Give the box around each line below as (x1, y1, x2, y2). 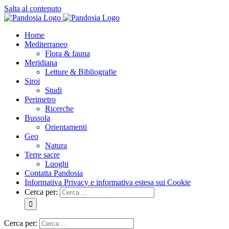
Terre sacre (25, 150, 60, 159)
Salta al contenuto (4, 4, 61, 13)
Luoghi (45, 159, 68, 168)
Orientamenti (45, 123, 87, 131)
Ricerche (45, 104, 74, 113)
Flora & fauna (45, 49, 90, 58)
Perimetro (25, 95, 56, 104)
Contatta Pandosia (25, 169, 83, 177)
